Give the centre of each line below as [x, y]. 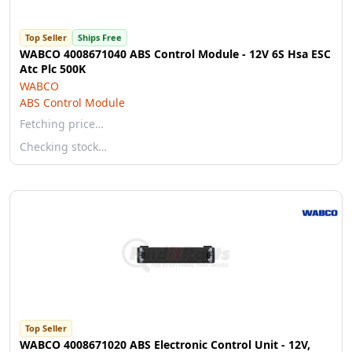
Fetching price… [62, 124]
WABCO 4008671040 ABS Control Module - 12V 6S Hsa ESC [175, 54]
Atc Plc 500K [53, 69]
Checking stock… [63, 147]
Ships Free [100, 37]
